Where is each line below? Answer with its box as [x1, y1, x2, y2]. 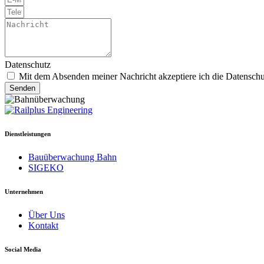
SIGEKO [28, 163, 64, 173]
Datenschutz [5, 60, 51, 70]
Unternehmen [5, 188, 43, 196]
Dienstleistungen [5, 130, 51, 138]
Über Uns [28, 210, 65, 220]
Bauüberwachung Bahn [28, 152, 117, 163]
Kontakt [28, 220, 58, 231]
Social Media [5, 246, 41, 253]
